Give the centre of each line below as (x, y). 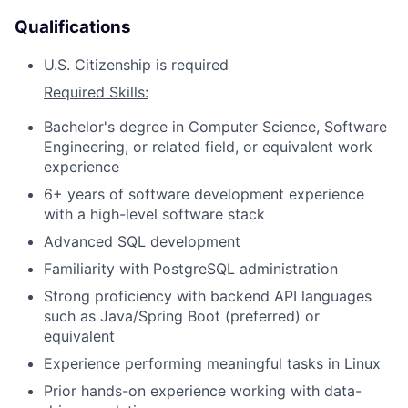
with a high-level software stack (154, 214)
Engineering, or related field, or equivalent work (208, 146)
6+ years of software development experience (204, 194)
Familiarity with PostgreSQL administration (191, 268)
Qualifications (73, 27)
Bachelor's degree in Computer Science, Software (215, 126)
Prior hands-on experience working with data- (203, 390)
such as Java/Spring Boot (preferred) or (182, 316)
